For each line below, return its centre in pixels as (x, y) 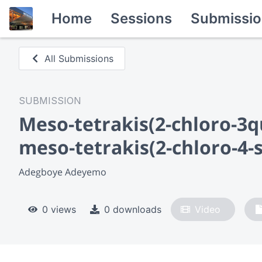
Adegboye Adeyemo (63, 172)
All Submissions (79, 58)
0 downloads (133, 209)
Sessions (141, 18)
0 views (59, 209)
